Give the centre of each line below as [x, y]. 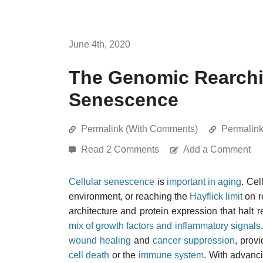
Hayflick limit [216, 196]
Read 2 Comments [121, 149]
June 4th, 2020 [100, 44]
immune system [171, 255]
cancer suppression [194, 240]
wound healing [100, 240]
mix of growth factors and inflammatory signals [165, 226]
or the [124, 255]
